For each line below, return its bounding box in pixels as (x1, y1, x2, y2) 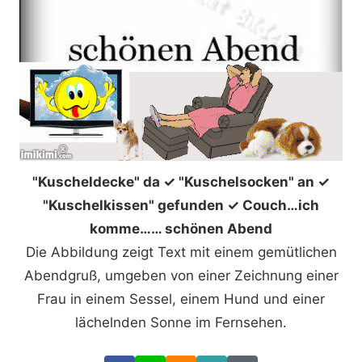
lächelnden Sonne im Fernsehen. (75, 314, 287, 330)
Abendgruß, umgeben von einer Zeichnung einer (23, 267, 339, 284)
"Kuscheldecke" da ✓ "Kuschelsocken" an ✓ (32, 173, 330, 190)
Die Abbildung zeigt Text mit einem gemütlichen (25, 243, 337, 260)
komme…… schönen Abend (90, 220, 272, 237)
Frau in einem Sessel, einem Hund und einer (37, 290, 325, 307)
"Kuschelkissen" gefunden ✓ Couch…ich (43, 196, 319, 213)
